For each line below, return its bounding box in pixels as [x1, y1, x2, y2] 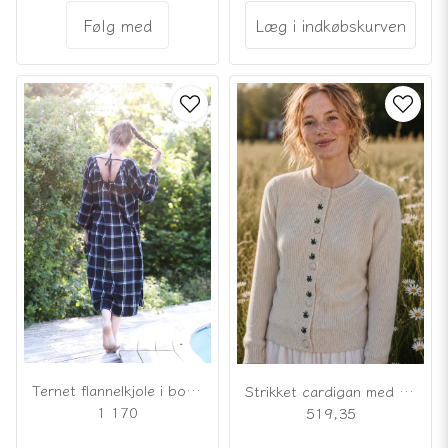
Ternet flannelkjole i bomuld [186, 379, 201, 401]
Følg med [83, 12, 152, 37]
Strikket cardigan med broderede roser [399, 379, 414, 401]
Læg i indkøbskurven [255, 12, 406, 37]
